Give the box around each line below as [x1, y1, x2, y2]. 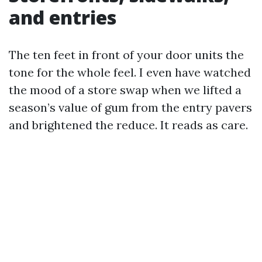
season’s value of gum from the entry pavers [9, 100, 252, 115]
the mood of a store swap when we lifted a [9, 82, 242, 97]
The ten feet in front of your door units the [9, 47, 244, 62]
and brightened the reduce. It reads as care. [9, 118, 248, 132]
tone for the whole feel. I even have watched [9, 65, 251, 80]
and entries [9, 5, 116, 30]
